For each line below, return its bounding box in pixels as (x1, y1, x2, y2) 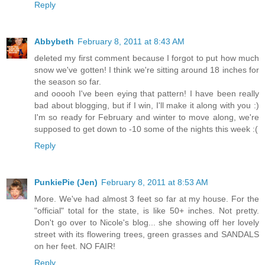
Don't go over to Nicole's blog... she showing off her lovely (34, 218, 259, 228)
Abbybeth (34, 37, 74, 47)
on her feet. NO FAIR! (34, 241, 115, 251)
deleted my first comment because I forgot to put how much (34, 53, 259, 63)
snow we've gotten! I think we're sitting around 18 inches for (34, 65, 259, 75)
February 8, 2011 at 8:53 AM (101, 177, 208, 188)
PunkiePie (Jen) (34, 177, 98, 188)
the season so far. (34, 77, 101, 87)
